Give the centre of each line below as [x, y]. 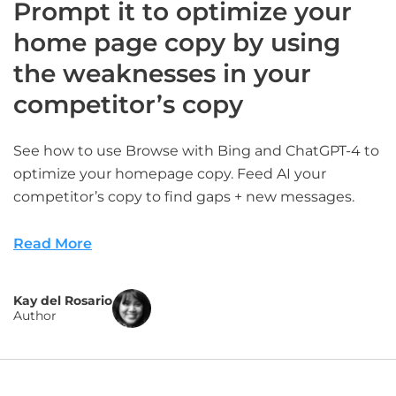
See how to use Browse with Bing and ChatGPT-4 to [196, 151]
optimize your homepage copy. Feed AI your [170, 174]
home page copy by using [177, 42]
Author [35, 316]
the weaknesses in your [162, 73]
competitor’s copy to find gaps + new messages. [184, 197]
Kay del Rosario [63, 301]
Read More [53, 244]
